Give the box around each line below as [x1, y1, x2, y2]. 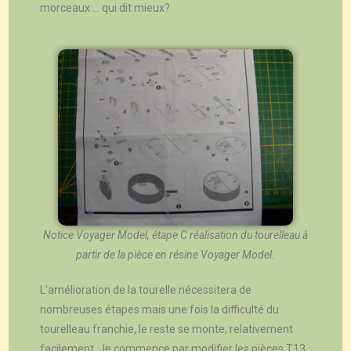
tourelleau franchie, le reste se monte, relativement [40, 323, 294, 336]
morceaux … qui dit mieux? [40, 2, 171, 15]
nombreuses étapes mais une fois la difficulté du [40, 303, 280, 317]
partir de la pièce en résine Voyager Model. [76, 248, 275, 262]
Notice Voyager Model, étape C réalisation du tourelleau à [43, 229, 308, 242]
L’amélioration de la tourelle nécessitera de [40, 284, 252, 297]
